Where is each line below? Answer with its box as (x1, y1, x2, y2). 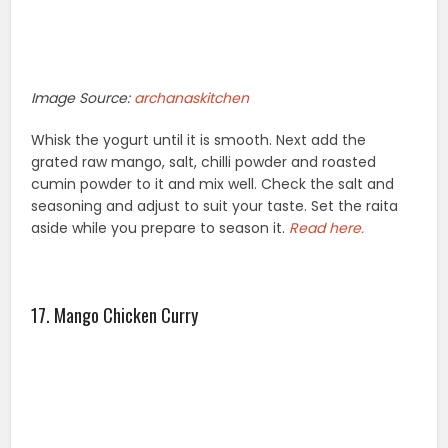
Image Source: (31, 87, 135, 108)
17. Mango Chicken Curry (31, 301, 199, 328)
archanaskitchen (134, 87, 250, 108)
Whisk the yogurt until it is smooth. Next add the (31, 129, 367, 150)
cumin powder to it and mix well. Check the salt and (31, 173, 395, 194)
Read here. (289, 217, 369, 238)
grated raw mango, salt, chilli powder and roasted (31, 151, 377, 172)
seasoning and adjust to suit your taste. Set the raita (31, 195, 399, 216)
